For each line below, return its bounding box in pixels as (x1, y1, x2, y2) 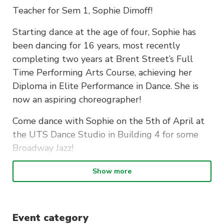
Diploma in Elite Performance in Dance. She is (12, 79, 198, 92)
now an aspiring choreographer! (12, 93, 141, 105)
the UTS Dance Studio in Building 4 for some (12, 128, 198, 140)
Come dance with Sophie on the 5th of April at (12, 114, 204, 127)
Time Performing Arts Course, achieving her (12, 66, 192, 78)
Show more (92, 166, 131, 176)
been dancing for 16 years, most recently (12, 39, 180, 51)
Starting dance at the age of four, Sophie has (12, 25, 196, 38)
